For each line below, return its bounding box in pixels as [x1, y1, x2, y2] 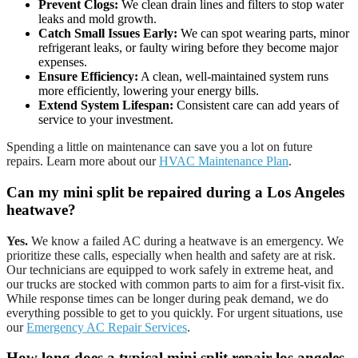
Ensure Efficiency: [38, 70, 138, 84]
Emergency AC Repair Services [26, 320, 187, 334]
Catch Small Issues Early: [38, 26, 177, 41]
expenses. [38, 55, 87, 70]
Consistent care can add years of [173, 98, 339, 113]
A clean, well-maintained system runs [138, 70, 328, 84]
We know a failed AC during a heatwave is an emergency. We [28, 233, 344, 248]
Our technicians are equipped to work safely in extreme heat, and [6, 262, 333, 276]
